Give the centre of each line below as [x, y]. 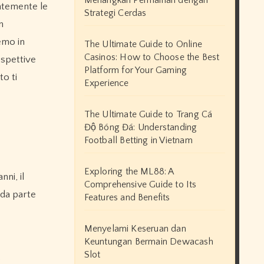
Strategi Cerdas [115, 13]
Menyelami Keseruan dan [135, 229]
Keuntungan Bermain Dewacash [148, 242]
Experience [106, 83]
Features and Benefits [127, 198]
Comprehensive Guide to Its [140, 185]
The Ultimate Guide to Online [143, 44]
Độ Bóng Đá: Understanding [141, 128]
